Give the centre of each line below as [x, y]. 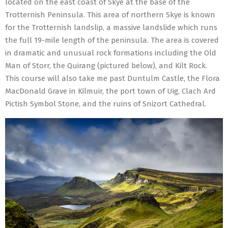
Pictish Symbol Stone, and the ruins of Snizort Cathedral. [106, 104]
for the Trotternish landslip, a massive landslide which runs [111, 27]
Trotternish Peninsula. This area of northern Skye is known [110, 15]
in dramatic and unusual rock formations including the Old [111, 53]
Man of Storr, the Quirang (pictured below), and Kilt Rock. [106, 66]
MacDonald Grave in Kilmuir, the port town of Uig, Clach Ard [110, 91]
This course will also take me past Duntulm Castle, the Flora [112, 78]
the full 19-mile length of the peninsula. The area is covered [112, 40]
